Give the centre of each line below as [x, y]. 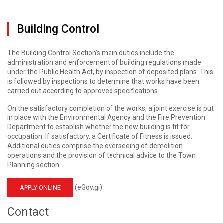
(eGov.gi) [88, 187]
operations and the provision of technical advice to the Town [102, 155]
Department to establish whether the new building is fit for [99, 127]
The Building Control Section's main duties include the [91, 53]
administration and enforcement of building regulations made [104, 62]
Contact [28, 212]
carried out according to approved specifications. [83, 91]
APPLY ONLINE [40, 187]
